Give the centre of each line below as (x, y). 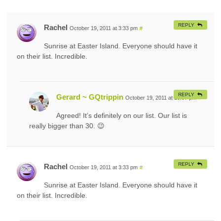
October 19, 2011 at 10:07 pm (161, 97)
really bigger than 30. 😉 (67, 126)
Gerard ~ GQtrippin (90, 97)
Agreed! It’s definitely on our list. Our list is (122, 115)
